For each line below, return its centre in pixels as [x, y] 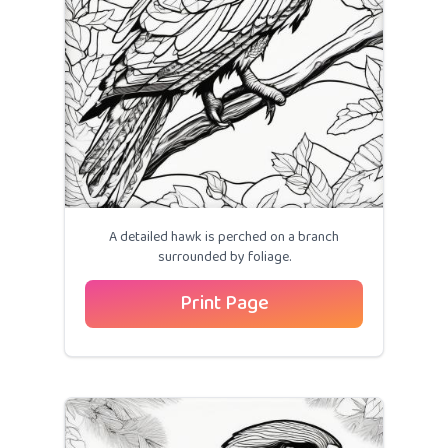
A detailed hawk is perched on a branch [224, 238]
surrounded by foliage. [224, 258]
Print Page [224, 304]
